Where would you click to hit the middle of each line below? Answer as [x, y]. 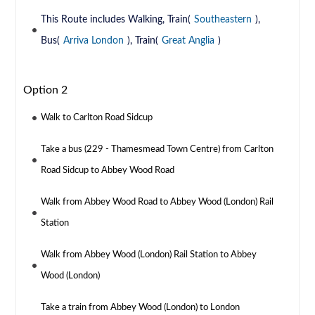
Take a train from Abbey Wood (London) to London [141, 308]
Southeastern [223, 20]
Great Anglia [188, 41]
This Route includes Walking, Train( [116, 20]
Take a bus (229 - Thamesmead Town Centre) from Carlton [157, 150]
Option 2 [46, 90]
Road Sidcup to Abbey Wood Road [108, 171]
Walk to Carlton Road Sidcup [97, 118]
